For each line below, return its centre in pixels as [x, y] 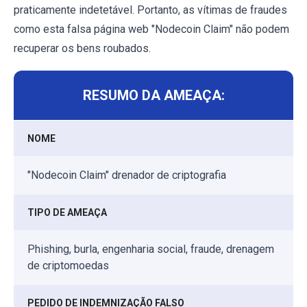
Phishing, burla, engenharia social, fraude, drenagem [151, 249]
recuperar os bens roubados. [82, 48]
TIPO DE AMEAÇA [67, 212]
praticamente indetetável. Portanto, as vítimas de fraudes [150, 10]
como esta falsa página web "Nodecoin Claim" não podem [151, 29]
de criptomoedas [68, 265]
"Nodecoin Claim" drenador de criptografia [127, 175]
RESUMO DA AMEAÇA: [153, 95]
